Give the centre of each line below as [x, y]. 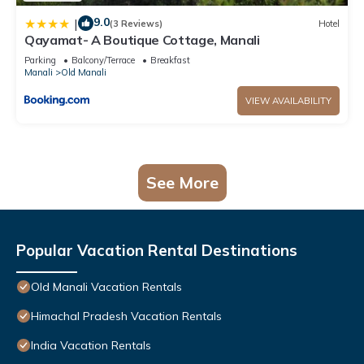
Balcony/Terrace [103, 61]
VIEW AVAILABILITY [288, 101]
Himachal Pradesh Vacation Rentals [126, 316]
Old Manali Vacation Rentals [106, 287]
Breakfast [170, 61]
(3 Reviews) [136, 23]
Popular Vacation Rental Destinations [157, 251]
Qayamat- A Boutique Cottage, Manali [142, 40]
